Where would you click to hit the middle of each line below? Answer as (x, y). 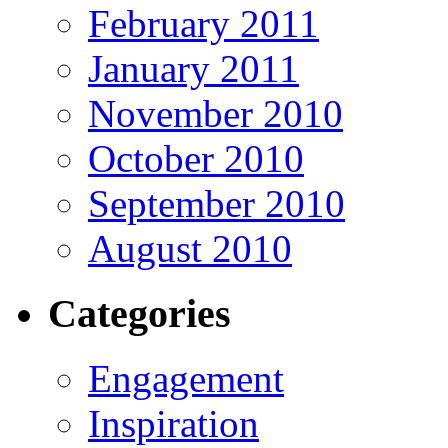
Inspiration (173, 423)
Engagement (186, 378)
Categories (139, 313)
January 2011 (193, 69)
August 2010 (190, 249)
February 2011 (203, 24)
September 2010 (216, 204)
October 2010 (196, 159)
